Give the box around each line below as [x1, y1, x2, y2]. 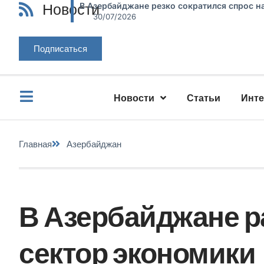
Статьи [187, 92, 221, 104]
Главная [19, 138, 52, 150]
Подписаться [34, 42, 87, 54]
